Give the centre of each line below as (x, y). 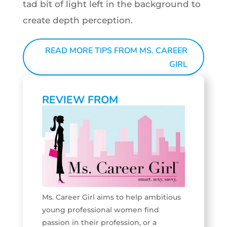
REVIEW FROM (80, 100)
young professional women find (100, 210)
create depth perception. (78, 20)
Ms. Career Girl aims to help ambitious (111, 197)
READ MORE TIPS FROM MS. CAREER (117, 51)
